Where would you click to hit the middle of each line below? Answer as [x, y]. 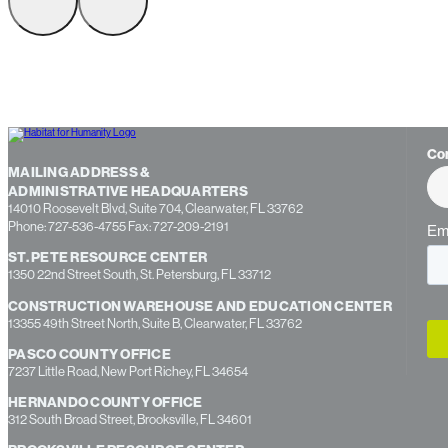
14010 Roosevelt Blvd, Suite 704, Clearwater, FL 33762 [155, 209]
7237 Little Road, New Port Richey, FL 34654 [128, 371]
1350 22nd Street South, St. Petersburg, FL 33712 [139, 275]
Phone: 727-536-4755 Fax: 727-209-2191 [118, 227]
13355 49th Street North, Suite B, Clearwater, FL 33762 [155, 323]
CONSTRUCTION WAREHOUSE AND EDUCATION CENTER [200, 306]
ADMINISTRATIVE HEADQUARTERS [128, 192]
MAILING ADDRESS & [79, 173]
